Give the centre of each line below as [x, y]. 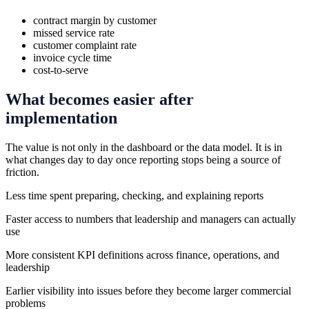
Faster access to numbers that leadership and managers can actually [151, 219]
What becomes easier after [100, 100]
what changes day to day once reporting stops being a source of [143, 160]
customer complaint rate [85, 46]
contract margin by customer [95, 21]
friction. [22, 172]
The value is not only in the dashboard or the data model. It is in [144, 148]
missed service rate [74, 33]
